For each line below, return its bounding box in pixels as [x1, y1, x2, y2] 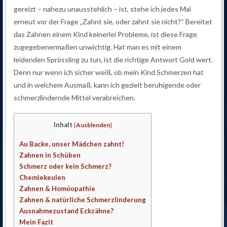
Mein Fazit [19, 217, 54, 226]
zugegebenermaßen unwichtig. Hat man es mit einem [14, 42, 182, 51]
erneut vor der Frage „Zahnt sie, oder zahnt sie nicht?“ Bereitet [14, 17, 213, 26]
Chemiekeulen [19, 173, 66, 181]
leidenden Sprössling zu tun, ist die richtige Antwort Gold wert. [14, 55, 213, 64]
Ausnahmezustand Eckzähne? [19, 206, 114, 215]
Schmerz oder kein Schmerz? [19, 162, 112, 170]
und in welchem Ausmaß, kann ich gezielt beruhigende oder [14, 80, 201, 89]
